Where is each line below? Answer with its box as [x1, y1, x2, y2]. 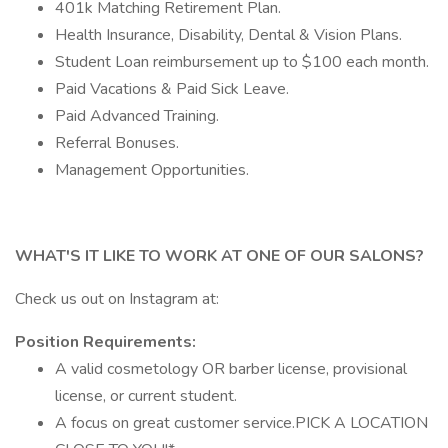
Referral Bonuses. [55, 132, 179, 154]
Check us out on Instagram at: [15, 288, 219, 310]
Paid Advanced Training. [55, 105, 219, 127]
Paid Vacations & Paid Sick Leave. [55, 78, 289, 100]
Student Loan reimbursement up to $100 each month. [55, 51, 429, 73]
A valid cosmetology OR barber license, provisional [55, 358, 407, 380]
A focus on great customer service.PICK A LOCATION [55, 412, 428, 434]
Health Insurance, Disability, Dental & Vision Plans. [55, 24, 402, 46]
